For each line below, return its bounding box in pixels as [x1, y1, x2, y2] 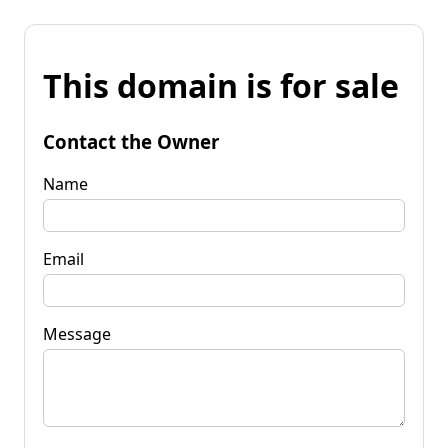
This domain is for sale [43, 64, 399, 108]
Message [43, 322, 111, 345]
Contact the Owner [43, 128, 219, 154]
